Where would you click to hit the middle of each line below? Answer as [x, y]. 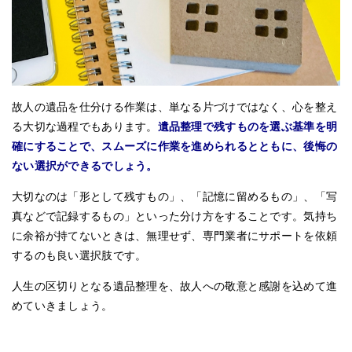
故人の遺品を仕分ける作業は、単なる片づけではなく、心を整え [175, 106]
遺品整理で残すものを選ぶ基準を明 [247, 126]
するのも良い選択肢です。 [79, 255]
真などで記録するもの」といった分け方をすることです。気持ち [175, 216]
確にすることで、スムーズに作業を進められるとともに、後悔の [175, 146]
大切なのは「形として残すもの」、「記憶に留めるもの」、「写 [175, 196]
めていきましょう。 [62, 305]
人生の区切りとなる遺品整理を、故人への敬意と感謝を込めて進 [175, 286]
